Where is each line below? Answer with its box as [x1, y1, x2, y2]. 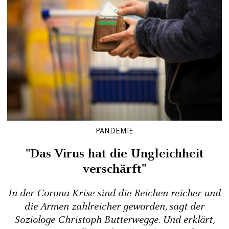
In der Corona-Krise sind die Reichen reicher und [8, 187, 221, 200]
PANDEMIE [95, 126, 134, 135]
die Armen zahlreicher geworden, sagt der [25, 200, 204, 214]
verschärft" [83, 161, 146, 178]
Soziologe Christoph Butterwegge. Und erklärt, [14, 213, 215, 227]
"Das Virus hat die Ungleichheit [25, 145, 204, 163]
